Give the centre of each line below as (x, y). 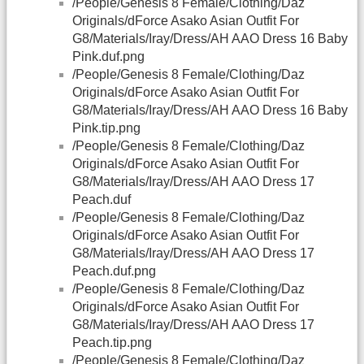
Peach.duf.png (114, 271)
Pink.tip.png (106, 128)
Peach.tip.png (112, 343)
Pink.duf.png (108, 57)
